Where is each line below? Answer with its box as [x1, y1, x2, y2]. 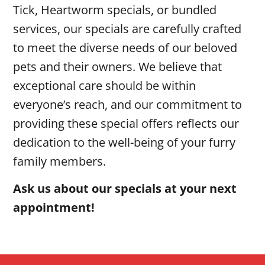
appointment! [13, 199, 95, 216]
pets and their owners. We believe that [13, 58, 222, 75]
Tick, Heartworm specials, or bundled [13, 1, 217, 18]
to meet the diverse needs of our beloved [13, 39, 238, 56]
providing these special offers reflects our [13, 115, 240, 131]
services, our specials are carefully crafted [13, 20, 242, 37]
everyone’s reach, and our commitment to [13, 96, 243, 112]
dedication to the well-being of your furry [13, 134, 236, 150]
